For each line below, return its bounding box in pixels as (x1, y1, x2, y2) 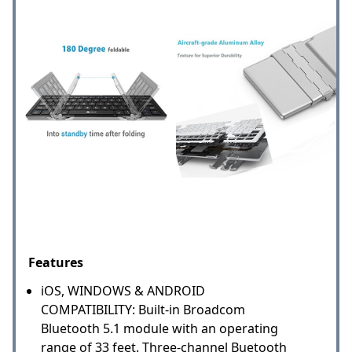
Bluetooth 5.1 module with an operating (41, 319, 278, 337)
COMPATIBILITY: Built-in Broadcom (41, 300, 245, 318)
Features (28, 253, 83, 271)
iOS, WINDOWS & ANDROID (41, 281, 205, 299)
